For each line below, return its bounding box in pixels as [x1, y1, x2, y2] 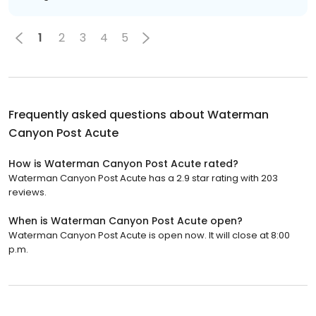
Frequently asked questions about [8, 106, 207, 123]
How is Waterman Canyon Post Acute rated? [8, 156, 238, 171]
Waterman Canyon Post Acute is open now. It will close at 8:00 [8, 228, 290, 242]
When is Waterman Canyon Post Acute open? [8, 213, 243, 228]
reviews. [8, 185, 47, 199]
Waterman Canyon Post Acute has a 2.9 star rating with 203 [8, 171, 278, 185]
